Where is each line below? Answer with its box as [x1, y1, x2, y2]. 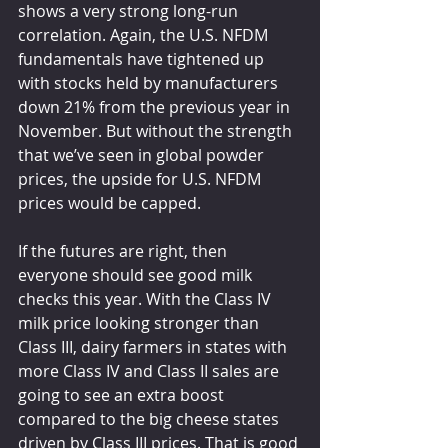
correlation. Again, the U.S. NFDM [18, 23, 272, 46]
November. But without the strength [18, 119, 296, 142]
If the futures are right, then [18, 239, 231, 262]
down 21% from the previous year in [18, 95, 294, 118]
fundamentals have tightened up [18, 47, 268, 70]
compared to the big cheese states [18, 407, 283, 430]
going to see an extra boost [18, 383, 228, 406]
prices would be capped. [18, 191, 201, 214]
